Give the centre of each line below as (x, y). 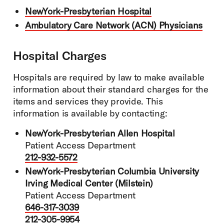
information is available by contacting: (90, 113)
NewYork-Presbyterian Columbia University (112, 171)
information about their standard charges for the (111, 89)
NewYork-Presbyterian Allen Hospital (100, 133)
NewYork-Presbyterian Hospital (88, 11)
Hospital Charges (60, 55)
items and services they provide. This (88, 101)
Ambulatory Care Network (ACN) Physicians (114, 25)
